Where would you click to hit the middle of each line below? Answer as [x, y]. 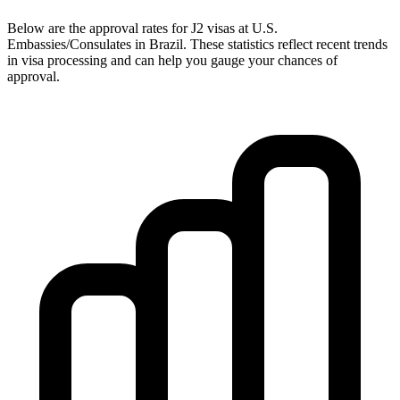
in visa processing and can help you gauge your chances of [172, 60]
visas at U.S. [241, 28]
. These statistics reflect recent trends [285, 44]
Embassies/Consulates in [78, 44]
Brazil [166, 44]
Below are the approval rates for [99, 28]
